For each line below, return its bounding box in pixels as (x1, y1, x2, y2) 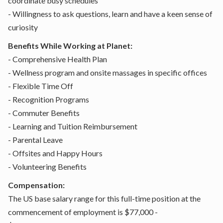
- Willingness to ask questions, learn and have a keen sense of (8, 9, 213, 18)
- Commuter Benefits (8, 108, 80, 117)
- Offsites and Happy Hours (8, 148, 103, 158)
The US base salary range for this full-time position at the (8, 194, 201, 203)
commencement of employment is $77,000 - (8, 207, 158, 217)
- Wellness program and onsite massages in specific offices (8, 68, 207, 77)
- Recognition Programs (8, 95, 89, 104)
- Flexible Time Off (8, 81, 73, 91)
